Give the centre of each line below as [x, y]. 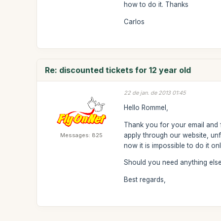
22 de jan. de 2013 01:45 [155, 92]
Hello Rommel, [146, 108]
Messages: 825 [82, 135]
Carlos [134, 21]
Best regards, [145, 179]
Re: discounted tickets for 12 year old [118, 70]
